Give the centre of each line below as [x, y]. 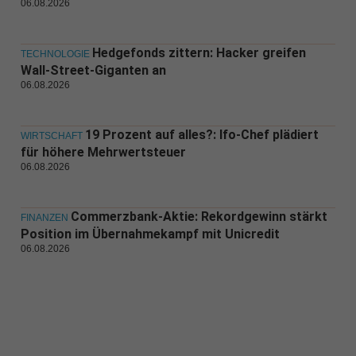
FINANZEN [44, 218]
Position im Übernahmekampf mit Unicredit [150, 234]
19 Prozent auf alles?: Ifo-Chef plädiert [201, 135]
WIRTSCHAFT [51, 136]
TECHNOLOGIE [55, 54]
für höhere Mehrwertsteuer [103, 153]
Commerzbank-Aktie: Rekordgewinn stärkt [199, 217]
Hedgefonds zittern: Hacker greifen [199, 53]
